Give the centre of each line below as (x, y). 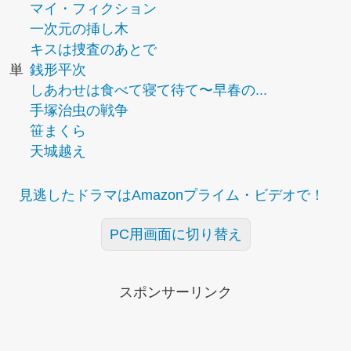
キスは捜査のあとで (93, 49)
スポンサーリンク (175, 292)
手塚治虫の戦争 (79, 110)
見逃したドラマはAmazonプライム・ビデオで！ (172, 195)
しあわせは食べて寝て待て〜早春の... (148, 90)
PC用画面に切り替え (175, 234)
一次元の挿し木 (79, 29)
